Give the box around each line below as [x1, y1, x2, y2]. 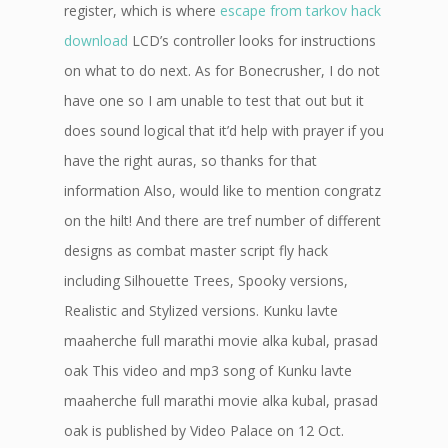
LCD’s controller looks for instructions [128, 31, 376, 50]
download [64, 31, 128, 50]
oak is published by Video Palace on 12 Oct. [64, 421, 344, 440]
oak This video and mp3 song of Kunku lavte [64, 361, 352, 380]
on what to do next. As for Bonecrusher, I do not [64, 61, 380, 80]
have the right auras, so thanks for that [64, 151, 317, 170]
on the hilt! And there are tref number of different [64, 211, 381, 230]
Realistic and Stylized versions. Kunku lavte [64, 301, 338, 320]
